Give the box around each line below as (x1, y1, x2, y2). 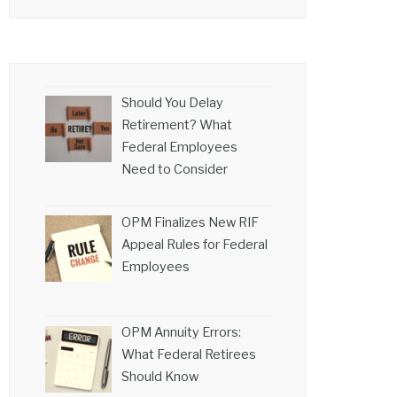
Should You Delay (121, 95, 223, 111)
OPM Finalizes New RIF (121, 214, 259, 230)
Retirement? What (121, 117, 232, 133)
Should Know (121, 369, 198, 385)
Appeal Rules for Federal (121, 236, 268, 253)
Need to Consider (121, 161, 228, 177)
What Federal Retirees (121, 346, 256, 363)
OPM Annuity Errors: (121, 324, 241, 341)
